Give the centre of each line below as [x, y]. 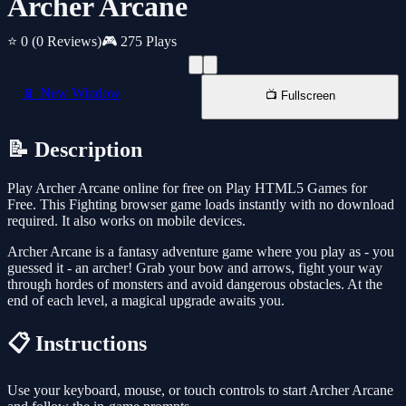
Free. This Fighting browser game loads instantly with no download [201, 205]
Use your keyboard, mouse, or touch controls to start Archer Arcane [200, 391]
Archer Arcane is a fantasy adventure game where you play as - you [201, 252]
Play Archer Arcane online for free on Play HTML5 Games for [187, 188]
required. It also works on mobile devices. [126, 221]
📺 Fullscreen [300, 96]
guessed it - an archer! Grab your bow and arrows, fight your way [195, 268]
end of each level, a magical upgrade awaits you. [146, 301]
